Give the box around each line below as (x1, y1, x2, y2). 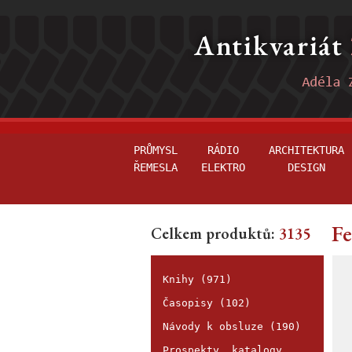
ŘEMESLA (134, 161, 178, 174)
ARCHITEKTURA (269, 144, 344, 156)
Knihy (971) (163, 273, 232, 285)
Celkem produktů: (151, 223, 275, 244)
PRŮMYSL (134, 144, 178, 156)
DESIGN (288, 161, 325, 174)
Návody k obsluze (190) (163, 321, 301, 332)
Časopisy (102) (163, 297, 251, 309)
